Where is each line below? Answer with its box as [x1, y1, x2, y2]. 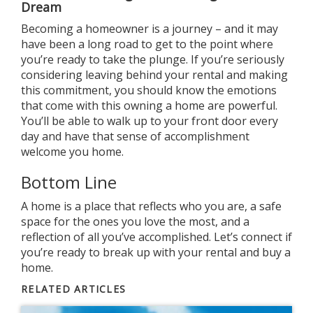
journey [172, 21, 212, 36]
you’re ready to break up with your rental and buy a [21, 245, 291, 260]
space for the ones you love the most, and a [21, 214, 249, 229]
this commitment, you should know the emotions [21, 82, 277, 98]
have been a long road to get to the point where [21, 36, 273, 52]
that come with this [21, 98, 124, 113]
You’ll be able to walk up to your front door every [21, 113, 278, 129]
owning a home [124, 98, 205, 113]
